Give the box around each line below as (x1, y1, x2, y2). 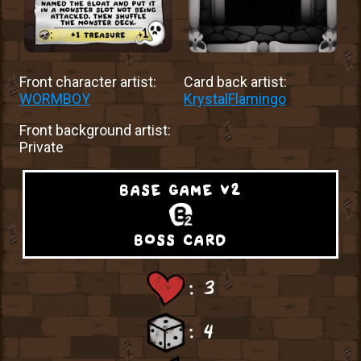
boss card (134, 226, 227, 249)
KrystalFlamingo (184, 90, 287, 108)
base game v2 (119, 176, 242, 199)
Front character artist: (19, 73, 157, 91)
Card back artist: (184, 73, 288, 91)
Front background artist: (19, 122, 172, 139)
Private (19, 139, 64, 156)
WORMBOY (19, 90, 91, 108)
